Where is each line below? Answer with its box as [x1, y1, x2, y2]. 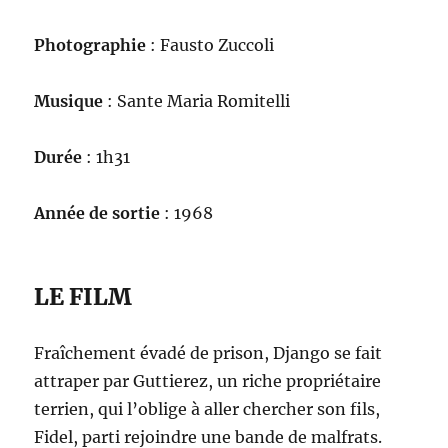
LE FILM [34, 282, 133, 311]
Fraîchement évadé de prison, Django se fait [34, 343, 383, 363]
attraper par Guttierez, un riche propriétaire [34, 371, 382, 391]
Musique [34, 91, 104, 111]
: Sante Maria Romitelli [103, 91, 291, 111]
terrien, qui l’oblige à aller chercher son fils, [34, 399, 381, 419]
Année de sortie [34, 203, 165, 223]
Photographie [34, 35, 147, 55]
